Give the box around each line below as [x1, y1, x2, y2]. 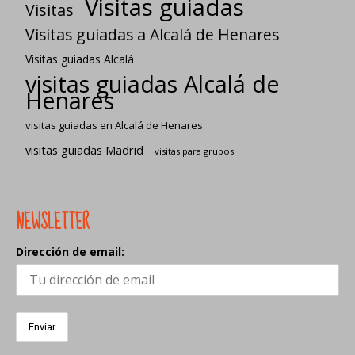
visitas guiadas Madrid [25, 141, 143, 158]
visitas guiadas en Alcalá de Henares [25, 117, 203, 132]
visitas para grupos [155, 144, 234, 157]
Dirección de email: [16, 243, 124, 259]
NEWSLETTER [16, 204, 90, 240]
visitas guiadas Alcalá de [25, 67, 280, 99]
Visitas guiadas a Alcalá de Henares [25, 23, 279, 45]
